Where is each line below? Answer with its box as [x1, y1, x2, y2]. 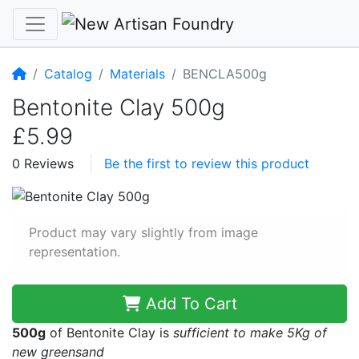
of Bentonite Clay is [46, 325, 173, 341]
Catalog [44, 65, 92, 82]
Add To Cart [140, 294, 237, 314]
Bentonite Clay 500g [12, 93, 225, 121]
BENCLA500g [183, 65, 267, 82]
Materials [110, 65, 165, 82]
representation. [29, 244, 120, 260]
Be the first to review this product [104, 155, 309, 171]
